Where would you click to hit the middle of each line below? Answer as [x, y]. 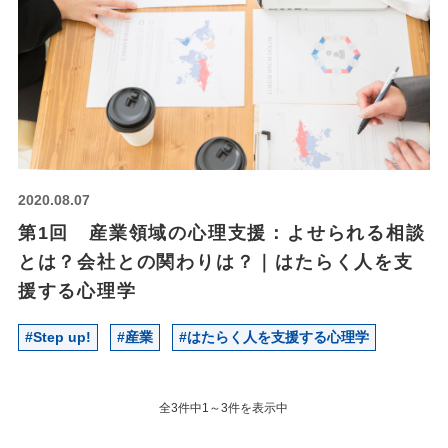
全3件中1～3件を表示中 [224, 407]
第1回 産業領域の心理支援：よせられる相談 [221, 233]
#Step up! [57, 336]
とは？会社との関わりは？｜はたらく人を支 [215, 262]
